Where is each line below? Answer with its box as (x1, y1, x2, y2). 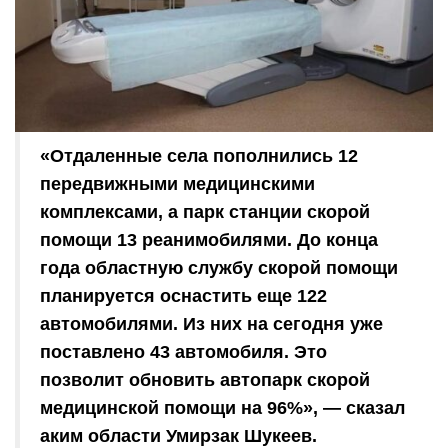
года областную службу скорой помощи (40, 258, 398, 279)
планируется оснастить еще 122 (40, 286, 327, 307)
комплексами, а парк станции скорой (40, 202, 370, 223)
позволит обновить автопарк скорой (40, 370, 370, 391)
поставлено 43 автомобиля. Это (40, 342, 327, 363)
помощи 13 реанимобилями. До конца (40, 230, 378, 251)
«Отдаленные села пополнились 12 (40, 146, 358, 167)
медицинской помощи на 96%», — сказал (40, 398, 405, 419)
